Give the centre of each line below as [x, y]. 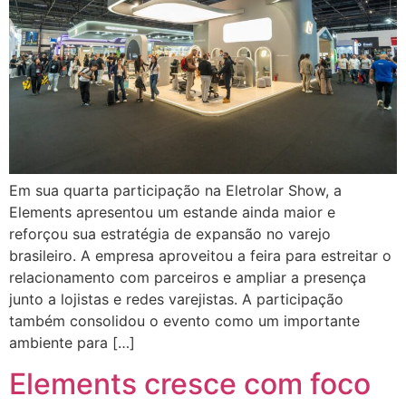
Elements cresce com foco [190, 383]
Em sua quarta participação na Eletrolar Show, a [175, 191]
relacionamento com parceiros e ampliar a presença [188, 278]
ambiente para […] [72, 343]
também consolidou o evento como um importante [184, 321]
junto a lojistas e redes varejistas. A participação [176, 300]
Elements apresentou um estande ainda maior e [172, 213]
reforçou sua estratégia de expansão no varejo [170, 234]
